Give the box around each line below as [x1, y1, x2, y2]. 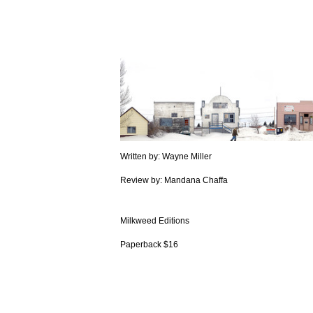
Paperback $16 [120, 240, 178, 250]
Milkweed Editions [120, 216, 189, 226]
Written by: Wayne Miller [120, 152, 212, 162]
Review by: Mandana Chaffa [120, 175, 228, 186]
